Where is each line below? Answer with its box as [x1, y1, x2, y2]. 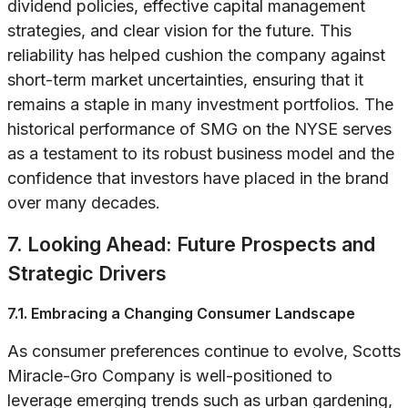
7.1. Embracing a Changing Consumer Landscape [7, 304, 355, 323]
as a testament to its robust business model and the [7, 144, 394, 164]
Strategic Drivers [7, 261, 167, 286]
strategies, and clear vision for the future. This [7, 21, 352, 41]
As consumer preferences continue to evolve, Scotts [7, 342, 401, 362]
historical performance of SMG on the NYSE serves [7, 119, 392, 139]
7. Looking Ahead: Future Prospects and [7, 232, 375, 257]
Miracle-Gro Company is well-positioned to [7, 366, 332, 386]
